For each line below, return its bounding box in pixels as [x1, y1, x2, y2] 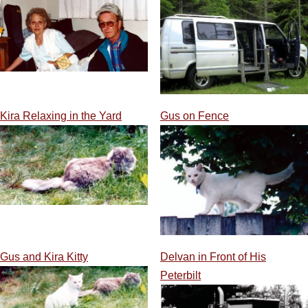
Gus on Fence [159, 110, 229, 122]
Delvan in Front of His [159, 250, 266, 263]
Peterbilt [159, 269, 201, 281]
